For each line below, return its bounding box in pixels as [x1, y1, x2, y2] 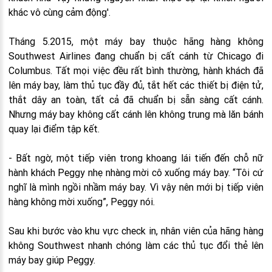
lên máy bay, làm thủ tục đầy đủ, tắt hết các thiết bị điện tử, [8, 79, 263, 91]
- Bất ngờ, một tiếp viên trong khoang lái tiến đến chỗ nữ [8, 152, 263, 164]
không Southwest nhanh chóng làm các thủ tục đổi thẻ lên [8, 239, 263, 251]
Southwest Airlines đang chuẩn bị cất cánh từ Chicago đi [8, 50, 263, 62]
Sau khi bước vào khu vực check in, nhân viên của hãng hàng [8, 225, 263, 237]
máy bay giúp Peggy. [8, 254, 95, 266]
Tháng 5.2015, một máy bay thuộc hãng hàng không [8, 35, 263, 47]
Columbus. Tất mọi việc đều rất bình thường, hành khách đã [8, 64, 263, 76]
